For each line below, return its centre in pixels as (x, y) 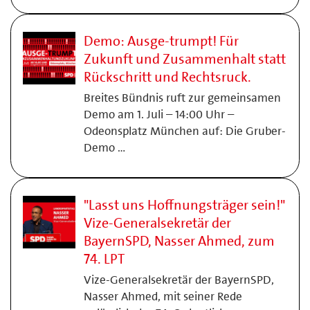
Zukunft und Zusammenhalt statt (184, 59)
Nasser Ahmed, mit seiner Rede (163, 296)
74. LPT (104, 259)
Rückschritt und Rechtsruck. (167, 77)
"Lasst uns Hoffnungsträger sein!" (184, 205)
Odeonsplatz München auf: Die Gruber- (184, 131)
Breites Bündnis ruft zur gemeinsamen (182, 98)
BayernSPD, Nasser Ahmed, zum (179, 241)
